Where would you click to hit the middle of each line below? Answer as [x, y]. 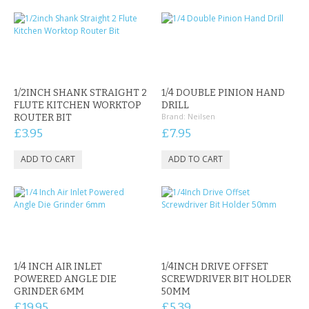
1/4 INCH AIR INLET [58, 267]
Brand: [173, 116]
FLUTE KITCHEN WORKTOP [78, 105]
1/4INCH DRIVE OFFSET [215, 267]
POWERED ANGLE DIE [65, 279]
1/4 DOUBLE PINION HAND [223, 93]
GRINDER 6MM [49, 291]
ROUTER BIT [43, 118]
